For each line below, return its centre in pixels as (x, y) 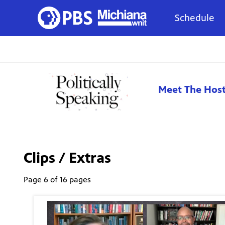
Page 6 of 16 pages (57, 180)
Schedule (195, 18)
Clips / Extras (67, 157)
